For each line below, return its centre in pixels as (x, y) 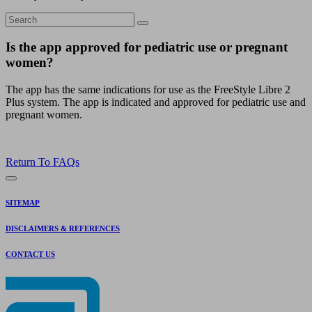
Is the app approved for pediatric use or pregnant (147, 47)
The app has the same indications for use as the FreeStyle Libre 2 (148, 90)
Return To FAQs (42, 162)
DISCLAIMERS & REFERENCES (63, 229)
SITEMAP (23, 203)
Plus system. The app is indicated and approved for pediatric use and (156, 102)
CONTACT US (30, 255)
